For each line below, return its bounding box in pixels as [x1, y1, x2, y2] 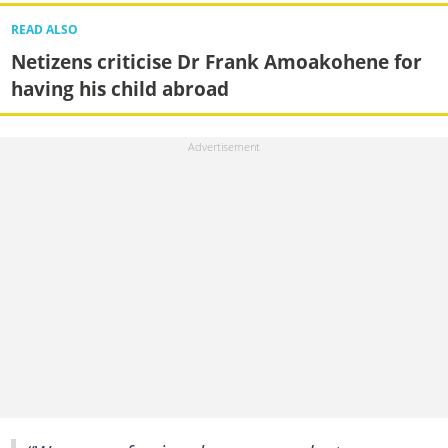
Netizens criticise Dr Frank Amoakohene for [10, 48, 422, 76]
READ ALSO [10, 22, 78, 38]
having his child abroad [10, 75, 229, 103]
